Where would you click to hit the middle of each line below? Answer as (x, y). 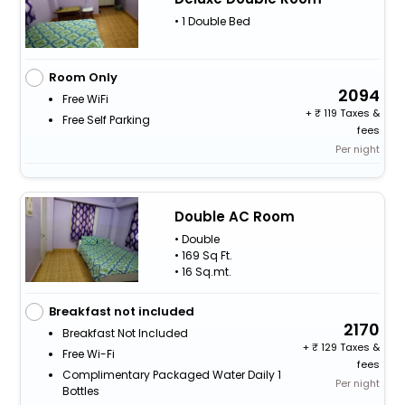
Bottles (80, 391)
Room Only (83, 78)
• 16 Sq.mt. (202, 271)
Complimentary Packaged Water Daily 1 (171, 375)
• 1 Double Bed (212, 21)
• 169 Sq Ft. (203, 255)
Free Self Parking (106, 120)
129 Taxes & (349, 348)
